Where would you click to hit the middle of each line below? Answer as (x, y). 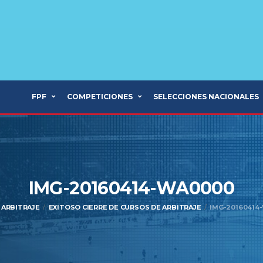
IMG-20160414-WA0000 (131, 188)
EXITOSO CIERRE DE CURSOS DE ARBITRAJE (125, 207)
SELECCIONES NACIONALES (206, 97)
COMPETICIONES (100, 97)
